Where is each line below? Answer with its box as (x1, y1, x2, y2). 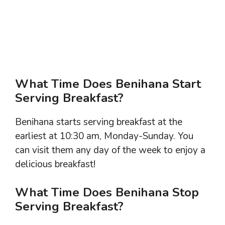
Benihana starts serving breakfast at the (15, 115, 182, 129)
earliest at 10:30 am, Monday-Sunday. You (15, 129, 193, 143)
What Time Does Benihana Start (15, 75, 201, 92)
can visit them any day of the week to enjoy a (15, 143, 205, 157)
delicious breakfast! (15, 157, 95, 171)
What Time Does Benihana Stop (15, 184, 199, 201)
